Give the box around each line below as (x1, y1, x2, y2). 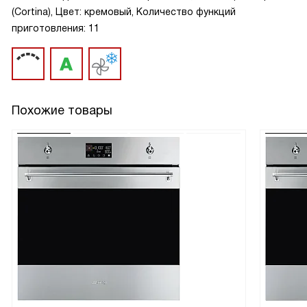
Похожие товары (12, 103, 112, 117)
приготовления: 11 (12, 23, 99, 34)
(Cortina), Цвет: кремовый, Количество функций (12, 6, 236, 17)
